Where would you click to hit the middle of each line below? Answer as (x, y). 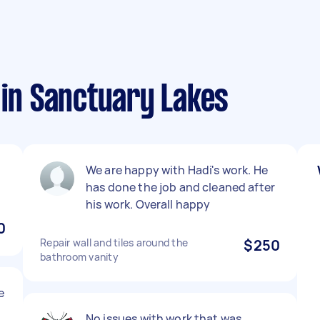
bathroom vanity (79, 257)
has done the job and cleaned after (181, 187)
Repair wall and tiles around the (114, 242)
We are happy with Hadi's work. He (177, 170)
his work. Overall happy (148, 204)
